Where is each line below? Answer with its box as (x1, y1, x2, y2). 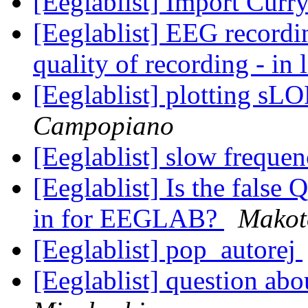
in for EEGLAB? (33, 203, 224, 234)
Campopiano (33, 111, 174, 141)
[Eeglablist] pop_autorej (33, 234, 302, 265)
